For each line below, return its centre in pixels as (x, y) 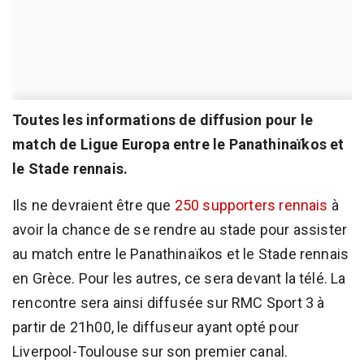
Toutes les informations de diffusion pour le (162, 120)
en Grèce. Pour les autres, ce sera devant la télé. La (179, 279)
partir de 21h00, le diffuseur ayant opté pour (156, 327)
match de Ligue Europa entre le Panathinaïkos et (178, 145)
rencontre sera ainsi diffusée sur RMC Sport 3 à (169, 303)
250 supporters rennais (251, 206)
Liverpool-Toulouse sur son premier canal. (150, 352)
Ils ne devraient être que (93, 206)
